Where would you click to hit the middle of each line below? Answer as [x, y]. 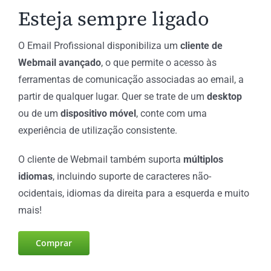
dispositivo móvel [97, 113]
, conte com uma [171, 113]
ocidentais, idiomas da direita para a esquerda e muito [133, 193]
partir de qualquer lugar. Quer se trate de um [111, 96]
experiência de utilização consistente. [97, 130]
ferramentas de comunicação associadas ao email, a [131, 79]
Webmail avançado [59, 62]
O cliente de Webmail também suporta [100, 159]
